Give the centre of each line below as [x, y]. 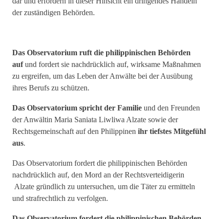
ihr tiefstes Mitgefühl [172, 131]
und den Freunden [171, 108]
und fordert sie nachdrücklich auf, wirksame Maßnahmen [113, 65]
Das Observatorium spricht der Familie [77, 108]
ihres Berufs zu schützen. [51, 88]
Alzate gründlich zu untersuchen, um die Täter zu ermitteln [104, 187]
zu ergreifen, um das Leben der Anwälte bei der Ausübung [102, 76]
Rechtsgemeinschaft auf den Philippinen [75, 131]
